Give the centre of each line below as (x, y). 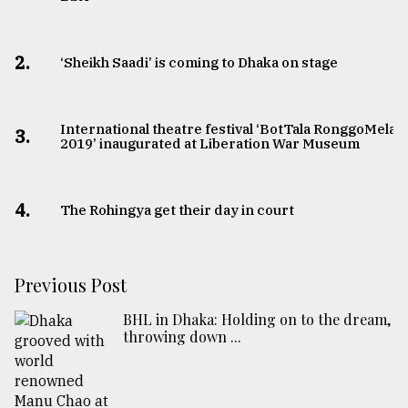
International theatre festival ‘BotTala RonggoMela (228, 129)
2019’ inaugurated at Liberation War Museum (209, 144)
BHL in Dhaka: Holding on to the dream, (257, 320)
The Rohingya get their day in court (177, 210)
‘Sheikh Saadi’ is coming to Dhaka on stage (199, 63)
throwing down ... (182, 337)
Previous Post (71, 285)
